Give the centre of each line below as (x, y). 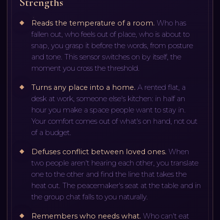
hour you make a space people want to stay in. (109, 110)
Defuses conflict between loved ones (98, 151)
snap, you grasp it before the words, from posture (112, 45)
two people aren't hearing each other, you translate (115, 163)
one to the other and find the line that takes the (109, 174)
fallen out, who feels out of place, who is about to (111, 34)
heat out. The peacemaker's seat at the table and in (116, 185)
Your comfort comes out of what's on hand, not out (115, 121)
